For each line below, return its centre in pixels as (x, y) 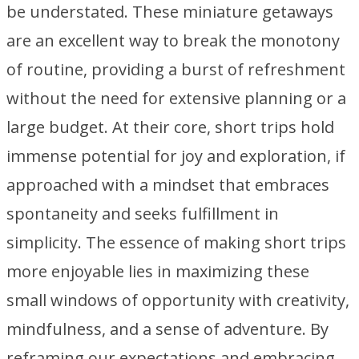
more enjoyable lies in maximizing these (158, 271)
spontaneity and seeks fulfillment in (143, 214)
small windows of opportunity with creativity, (178, 300)
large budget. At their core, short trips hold (170, 127)
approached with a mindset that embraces (168, 185)
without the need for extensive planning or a (176, 98)
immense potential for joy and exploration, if (176, 156)
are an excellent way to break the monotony (173, 40)
